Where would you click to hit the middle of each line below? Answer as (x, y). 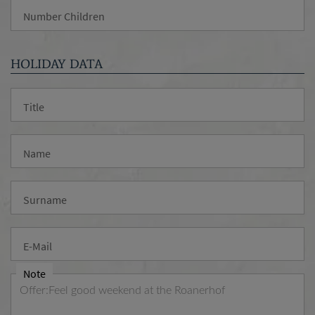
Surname (45, 200)
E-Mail (38, 246)
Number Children (64, 16)
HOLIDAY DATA (57, 64)
